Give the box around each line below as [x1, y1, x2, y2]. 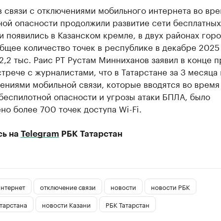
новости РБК [150, 181, 190, 191]
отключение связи [39, 181, 96, 191]
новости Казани [41, 199, 91, 209]
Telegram [20, 130, 59, 138]
